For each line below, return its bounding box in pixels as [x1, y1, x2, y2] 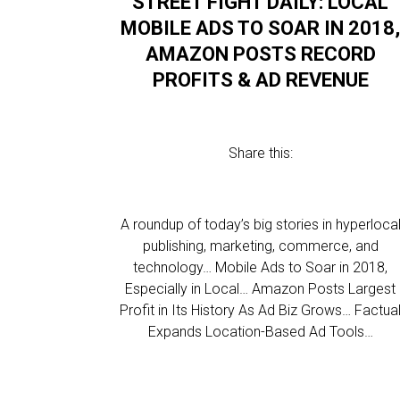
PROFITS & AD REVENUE [152, 69, 369, 91]
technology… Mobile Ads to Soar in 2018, [133, 259, 388, 276]
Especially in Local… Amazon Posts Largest [125, 280, 396, 297]
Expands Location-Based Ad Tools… [147, 323, 373, 340]
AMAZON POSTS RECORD [145, 43, 376, 65]
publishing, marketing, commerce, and [142, 237, 379, 254]
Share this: [228, 145, 293, 162]
